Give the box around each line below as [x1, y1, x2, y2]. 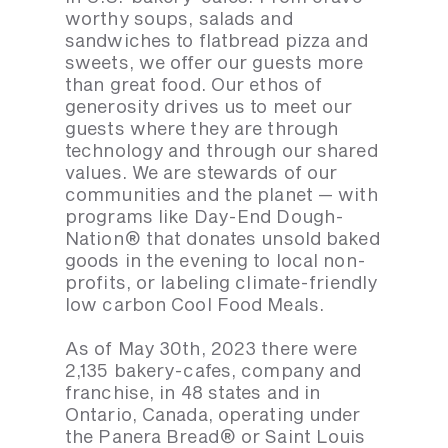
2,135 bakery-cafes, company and [65, 359, 362, 382]
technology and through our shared [65, 139, 378, 162]
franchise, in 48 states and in [65, 381, 321, 404]
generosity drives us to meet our [65, 95, 353, 118]
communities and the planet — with [65, 183, 378, 206]
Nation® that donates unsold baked [65, 227, 380, 250]
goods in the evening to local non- [65, 249, 366, 272]
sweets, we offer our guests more [65, 51, 364, 74]
